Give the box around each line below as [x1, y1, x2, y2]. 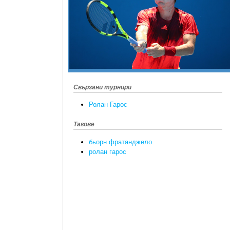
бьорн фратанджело [89, 138, 152, 146]
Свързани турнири [73, 84, 131, 91]
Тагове [73, 121, 94, 128]
